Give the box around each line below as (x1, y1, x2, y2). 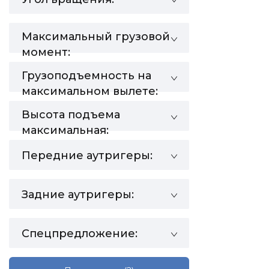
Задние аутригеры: (22, 188, 134, 201)
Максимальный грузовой (22, 30, 170, 43)
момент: (22, 46, 70, 59)
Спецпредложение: (22, 227, 138, 240)
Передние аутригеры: (22, 149, 153, 162)
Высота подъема (22, 108, 120, 121)
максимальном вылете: (22, 85, 158, 98)
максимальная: (22, 124, 109, 137)
